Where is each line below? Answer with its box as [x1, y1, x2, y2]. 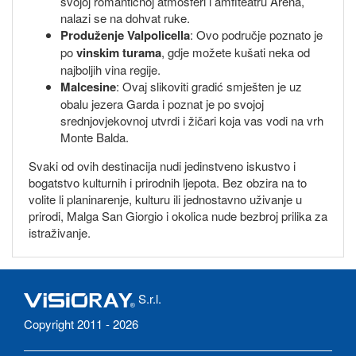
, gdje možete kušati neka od [161, 44, 310, 61]
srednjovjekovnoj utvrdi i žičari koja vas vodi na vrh [60, 112, 323, 130]
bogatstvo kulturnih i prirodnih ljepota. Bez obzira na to [29, 174, 307, 192]
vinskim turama [76, 44, 161, 62]
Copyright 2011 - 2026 [24, 315, 138, 333]
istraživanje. [29, 224, 91, 242]
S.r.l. [135, 290, 161, 308]
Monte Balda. [60, 129, 129, 146]
